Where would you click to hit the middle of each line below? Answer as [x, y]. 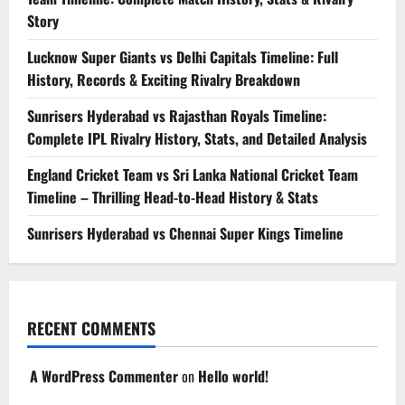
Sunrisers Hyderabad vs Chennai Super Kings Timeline [185, 233]
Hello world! [233, 376]
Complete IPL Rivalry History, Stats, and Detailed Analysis [197, 138]
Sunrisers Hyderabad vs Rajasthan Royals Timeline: [177, 115]
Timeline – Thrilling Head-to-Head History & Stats [173, 197]
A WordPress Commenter [104, 376]
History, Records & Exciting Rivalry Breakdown [164, 79]
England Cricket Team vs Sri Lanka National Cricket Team [193, 174]
